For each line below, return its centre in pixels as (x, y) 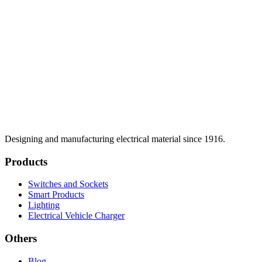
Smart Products (56, 195)
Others (21, 239)
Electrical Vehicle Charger (76, 216)
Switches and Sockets (68, 184)
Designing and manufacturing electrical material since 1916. (115, 139)
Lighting (44, 205)
